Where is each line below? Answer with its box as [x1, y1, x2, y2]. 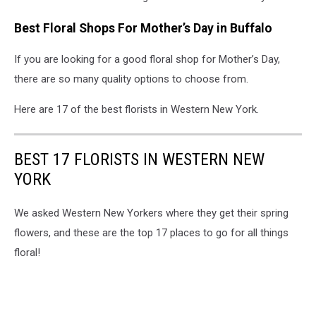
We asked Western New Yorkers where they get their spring [14, 207, 288, 220]
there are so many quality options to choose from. [14, 73, 251, 86]
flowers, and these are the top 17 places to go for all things [14, 226, 288, 240]
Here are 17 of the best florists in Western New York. [14, 103, 262, 116]
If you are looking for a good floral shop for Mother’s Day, [14, 53, 280, 66]
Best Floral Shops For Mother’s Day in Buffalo [14, 20, 272, 35]
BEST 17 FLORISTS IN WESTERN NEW [14, 150, 265, 170]
